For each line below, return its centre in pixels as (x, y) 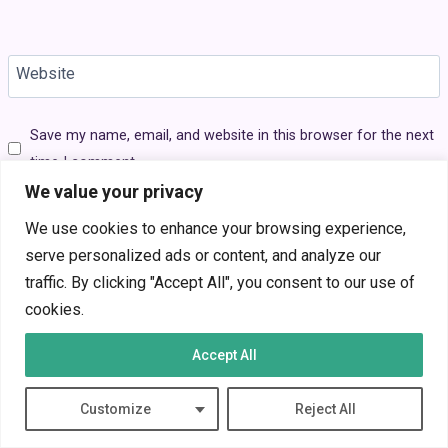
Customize (115, 408)
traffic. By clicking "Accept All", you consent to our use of (220, 282)
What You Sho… (214, 424)
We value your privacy (114, 191)
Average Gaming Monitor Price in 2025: (298, 397)
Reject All (325, 408)
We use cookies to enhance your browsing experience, (215, 228)
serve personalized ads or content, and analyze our (203, 255)
